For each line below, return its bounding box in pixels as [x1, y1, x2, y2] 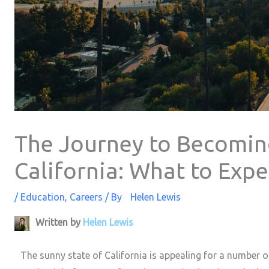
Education [20, 192, 65, 203]
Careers [70, 192, 103, 203]
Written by [35, 217, 83, 228]
